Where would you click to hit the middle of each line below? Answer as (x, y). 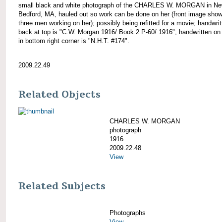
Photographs (128, 213)
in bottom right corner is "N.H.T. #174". (74, 41)
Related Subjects (62, 187)
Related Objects (59, 94)
